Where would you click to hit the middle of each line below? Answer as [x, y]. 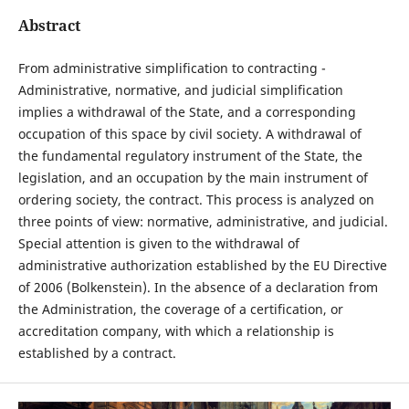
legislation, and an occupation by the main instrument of [193, 178]
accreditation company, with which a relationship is [176, 331]
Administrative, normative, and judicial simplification [180, 90]
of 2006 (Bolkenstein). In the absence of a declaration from [198, 288]
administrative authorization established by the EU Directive [202, 266]
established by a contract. [97, 353]
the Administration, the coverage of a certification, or [180, 309]
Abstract [49, 26]
